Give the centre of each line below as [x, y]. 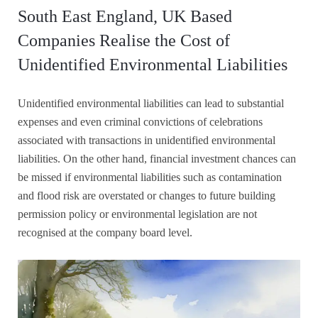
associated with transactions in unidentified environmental [147, 140]
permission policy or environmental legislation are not [137, 214]
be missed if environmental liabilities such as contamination [150, 177]
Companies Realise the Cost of [124, 40]
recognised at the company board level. [105, 232]
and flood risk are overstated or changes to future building [147, 195]
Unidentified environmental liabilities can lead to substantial [151, 103]
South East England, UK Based [125, 16]
